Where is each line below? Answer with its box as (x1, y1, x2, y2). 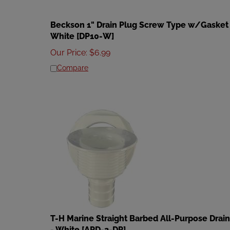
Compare (57, 59, 88, 67)
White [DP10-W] (50, 27, 114, 36)
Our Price (50, 43, 86, 53)
